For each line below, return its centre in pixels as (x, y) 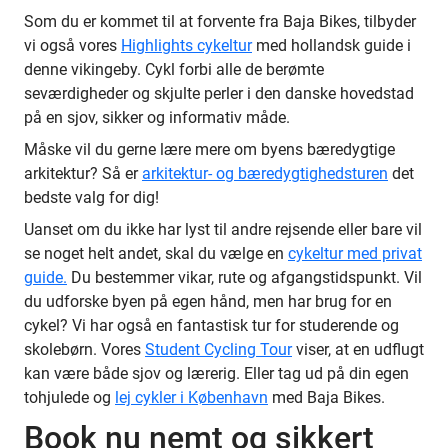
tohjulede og (69, 397)
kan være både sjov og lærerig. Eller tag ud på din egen (216, 373)
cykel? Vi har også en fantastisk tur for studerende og (211, 325)
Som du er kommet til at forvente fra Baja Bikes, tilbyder (220, 21)
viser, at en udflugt (358, 349)
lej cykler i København (191, 397)
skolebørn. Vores (84, 349)
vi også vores (72, 45)
